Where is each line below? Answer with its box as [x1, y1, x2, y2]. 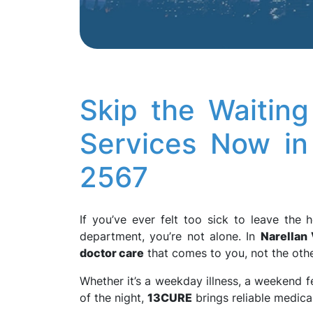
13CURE [147, 291, 192, 305]
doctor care [80, 246, 144, 260]
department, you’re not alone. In [80, 229, 261, 243]
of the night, [80, 291, 147, 305]
